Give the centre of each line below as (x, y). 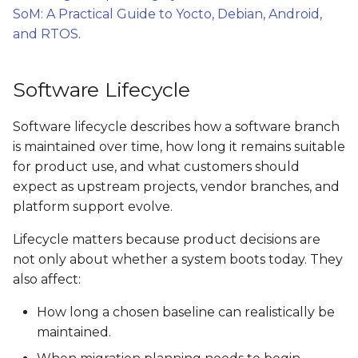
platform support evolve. (93, 207)
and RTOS (46, 34)
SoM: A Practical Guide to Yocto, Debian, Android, (167, 14)
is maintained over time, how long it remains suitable (179, 147)
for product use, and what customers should (156, 167)
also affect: (47, 279)
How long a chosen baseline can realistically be (186, 312)
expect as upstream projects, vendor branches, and (176, 187)
